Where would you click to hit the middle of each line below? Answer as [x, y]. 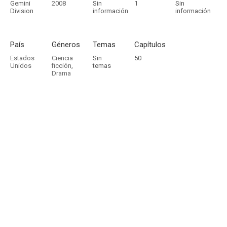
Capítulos [150, 45]
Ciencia [62, 58]
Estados [22, 58]
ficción [61, 66]
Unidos [21, 66]
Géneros [66, 45]
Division [22, 11]
